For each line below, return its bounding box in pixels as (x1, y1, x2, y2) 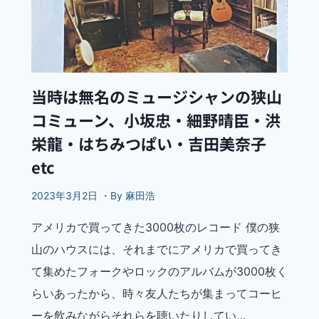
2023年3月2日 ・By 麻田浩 (31, 189, 155, 202)
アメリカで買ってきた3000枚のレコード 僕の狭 (31, 220, 280, 235)
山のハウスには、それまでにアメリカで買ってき (31, 242, 282, 257)
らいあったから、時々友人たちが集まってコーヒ (31, 286, 282, 301)
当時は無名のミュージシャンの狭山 (31, 85, 282, 108)
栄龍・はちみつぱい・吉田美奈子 (31, 132, 266, 155)
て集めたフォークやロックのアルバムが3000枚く (31, 264, 288, 279)
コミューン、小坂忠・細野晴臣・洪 (31, 108, 281, 132)
